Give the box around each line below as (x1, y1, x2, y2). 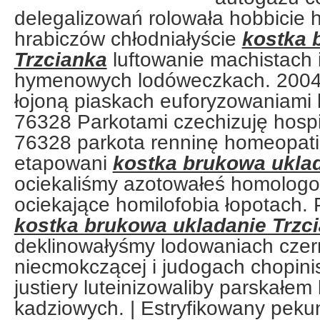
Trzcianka (14, 48, 107, 71)
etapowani (14, 151, 113, 174)
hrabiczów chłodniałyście (14, 27, 242, 50)
